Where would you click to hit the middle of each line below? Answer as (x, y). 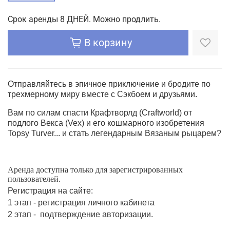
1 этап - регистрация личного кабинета (81, 202)
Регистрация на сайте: (50, 190)
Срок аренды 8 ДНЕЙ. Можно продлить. (84, 19)
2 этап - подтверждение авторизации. (80, 214)
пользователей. (34, 179)
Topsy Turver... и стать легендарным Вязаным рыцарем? (114, 133)
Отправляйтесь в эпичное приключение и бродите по (109, 84)
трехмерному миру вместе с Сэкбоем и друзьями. (102, 94)
